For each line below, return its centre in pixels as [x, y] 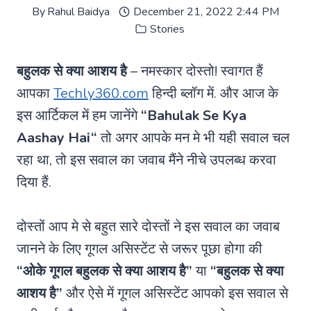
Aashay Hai [54, 137]
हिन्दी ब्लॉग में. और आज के [213, 93]
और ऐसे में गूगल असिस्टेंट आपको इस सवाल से [175, 293]
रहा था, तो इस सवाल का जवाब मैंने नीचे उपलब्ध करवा [146, 160]
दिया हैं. [34, 182]
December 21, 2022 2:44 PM [206, 11]
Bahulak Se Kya [197, 115]
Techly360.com [101, 93]
